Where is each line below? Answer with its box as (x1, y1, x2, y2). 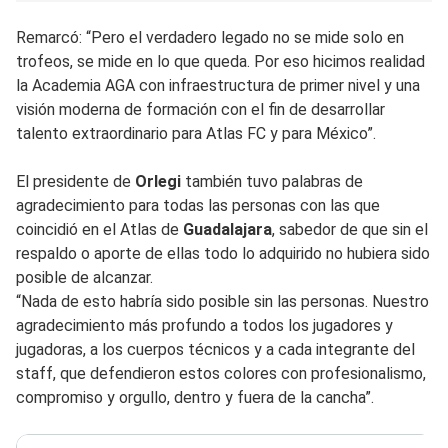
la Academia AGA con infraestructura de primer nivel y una (16, 75, 420, 95)
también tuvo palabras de (185, 171, 363, 191)
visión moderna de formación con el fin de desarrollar (16, 99, 385, 119)
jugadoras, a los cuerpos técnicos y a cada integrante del (16, 339, 415, 359)
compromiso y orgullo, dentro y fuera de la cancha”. (16, 387, 374, 407)
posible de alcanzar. (16, 267, 153, 287)
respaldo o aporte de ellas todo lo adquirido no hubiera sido (16, 243, 430, 263)
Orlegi (135, 171, 185, 191)
